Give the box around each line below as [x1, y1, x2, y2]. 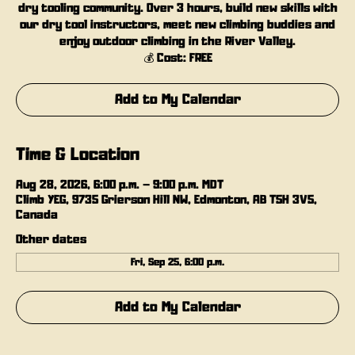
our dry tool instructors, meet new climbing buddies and [20, 19, 335, 31]
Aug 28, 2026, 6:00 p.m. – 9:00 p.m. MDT [16, 179, 223, 191]
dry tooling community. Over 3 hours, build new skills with [17, 2, 338, 14]
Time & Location [16, 147, 139, 163]
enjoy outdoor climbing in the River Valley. [59, 36, 296, 48]
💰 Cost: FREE [143, 52, 212, 64]
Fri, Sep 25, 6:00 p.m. [131, 257, 224, 267]
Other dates [16, 234, 86, 246]
